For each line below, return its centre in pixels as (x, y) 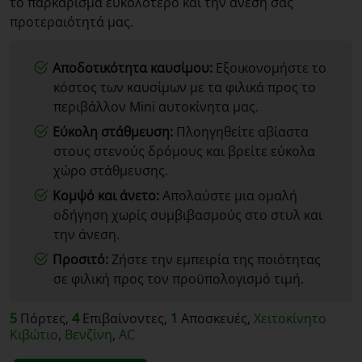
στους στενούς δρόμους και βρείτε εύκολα (184, 152)
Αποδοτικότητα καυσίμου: (133, 68)
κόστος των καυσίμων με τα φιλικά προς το (185, 88)
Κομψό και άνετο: (106, 196)
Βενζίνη (88, 335)
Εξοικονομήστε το (269, 68)
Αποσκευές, (216, 319)
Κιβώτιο (34, 335)
